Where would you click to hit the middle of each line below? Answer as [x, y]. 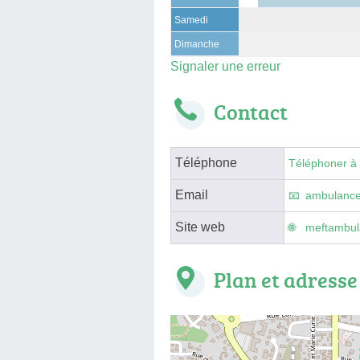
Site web [200, 227]
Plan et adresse [286, 279]
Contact [251, 111]
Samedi [191, 20]
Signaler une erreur [225, 66]
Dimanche [197, 44]
